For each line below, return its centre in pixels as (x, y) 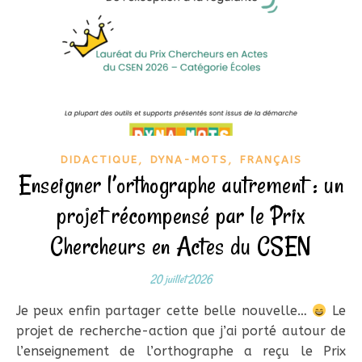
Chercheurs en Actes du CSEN (181, 246)
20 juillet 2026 (181, 279)
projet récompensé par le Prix (181, 215)
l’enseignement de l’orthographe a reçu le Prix (181, 351)
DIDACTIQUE (99, 160)
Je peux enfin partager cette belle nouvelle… (167, 311)
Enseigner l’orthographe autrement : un (181, 185)
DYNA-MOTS (189, 160)
